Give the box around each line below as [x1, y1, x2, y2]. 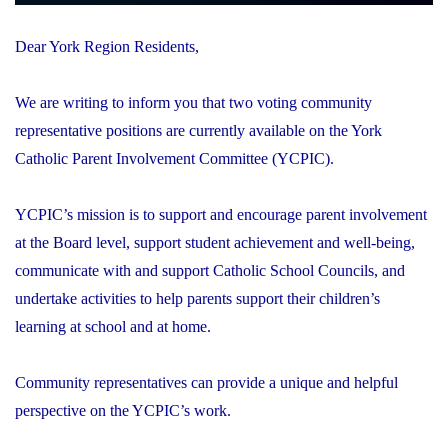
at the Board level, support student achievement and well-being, [15, 233, 415, 251]
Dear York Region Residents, [15, 37, 199, 55]
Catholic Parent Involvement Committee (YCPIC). [15, 149, 334, 167]
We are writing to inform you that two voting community [15, 93, 372, 111]
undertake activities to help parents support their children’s [15, 289, 380, 307]
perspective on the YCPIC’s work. [15, 401, 231, 419]
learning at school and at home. [15, 317, 211, 335]
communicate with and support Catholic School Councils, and [15, 261, 405, 279]
